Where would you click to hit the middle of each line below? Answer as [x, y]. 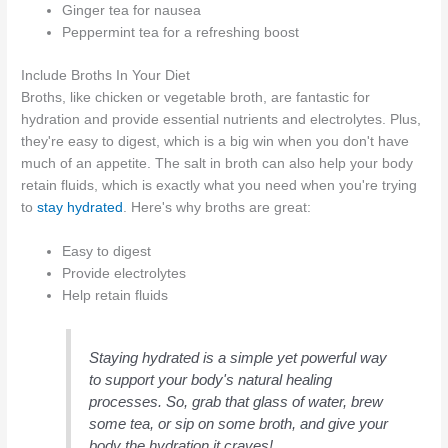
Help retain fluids [115, 295]
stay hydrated [80, 207]
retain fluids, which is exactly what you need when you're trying [219, 185]
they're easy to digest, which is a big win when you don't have [215, 141]
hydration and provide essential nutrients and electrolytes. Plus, [221, 119]
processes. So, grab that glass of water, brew [236, 402]
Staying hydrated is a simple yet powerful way [238, 358]
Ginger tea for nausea [132, 11]
